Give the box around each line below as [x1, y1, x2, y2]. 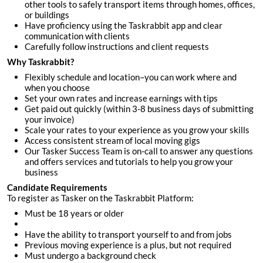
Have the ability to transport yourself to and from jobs [25, 229, 232, 240]
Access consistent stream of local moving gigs [25, 135, 200, 146]
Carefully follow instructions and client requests [25, 41, 209, 52]
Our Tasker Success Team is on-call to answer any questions [25, 146, 253, 157]
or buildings [25, 9, 69, 21]
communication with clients [25, 31, 130, 42]
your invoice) [25, 114, 75, 125]
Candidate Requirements [7, 182, 107, 193]
